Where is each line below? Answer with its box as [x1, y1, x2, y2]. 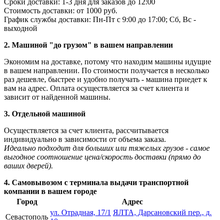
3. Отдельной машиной [4, 109, 85, 118]
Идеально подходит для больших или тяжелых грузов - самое [4, 143, 210, 152]
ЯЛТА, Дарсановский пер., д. [113, 208, 212, 217]
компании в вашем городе [4, 187, 97, 195]
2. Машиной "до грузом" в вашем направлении [4, 40, 173, 49]
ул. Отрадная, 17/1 [50, 208, 111, 217]
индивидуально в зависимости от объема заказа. [4, 135, 166, 143]
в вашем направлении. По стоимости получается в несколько [4, 66, 209, 75]
